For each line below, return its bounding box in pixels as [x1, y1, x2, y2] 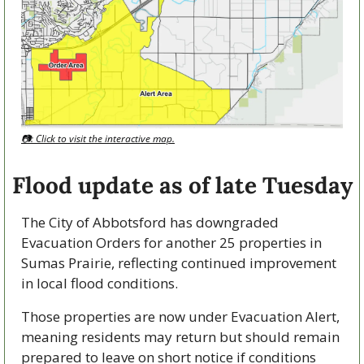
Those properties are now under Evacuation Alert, [21, 307, 340, 327]
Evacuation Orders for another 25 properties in [21, 233, 322, 253]
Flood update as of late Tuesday [11, 171, 353, 201]
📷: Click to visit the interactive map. [21, 132, 175, 146]
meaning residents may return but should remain [21, 327, 340, 347]
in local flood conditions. [21, 274, 178, 293]
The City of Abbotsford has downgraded [21, 213, 279, 232]
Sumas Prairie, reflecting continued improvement [21, 253, 336, 273]
